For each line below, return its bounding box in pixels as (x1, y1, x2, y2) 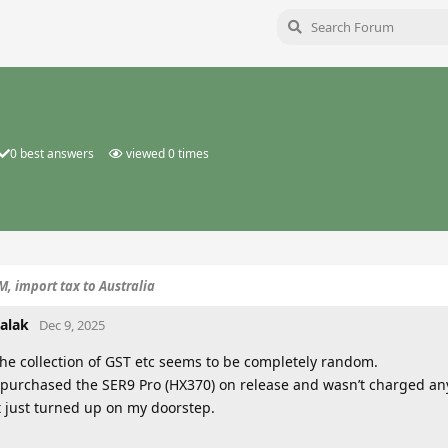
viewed (126, 145, 168, 162)
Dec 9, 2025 (39, 316, 105, 334)
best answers (17, 145, 94, 162)
